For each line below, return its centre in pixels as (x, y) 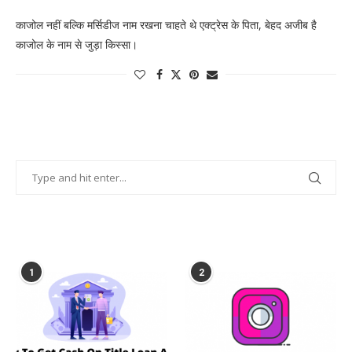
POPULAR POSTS (62, 241)
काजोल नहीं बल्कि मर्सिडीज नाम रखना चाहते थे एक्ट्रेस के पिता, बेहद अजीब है (166, 24)
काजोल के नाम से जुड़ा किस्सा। (77, 44)
